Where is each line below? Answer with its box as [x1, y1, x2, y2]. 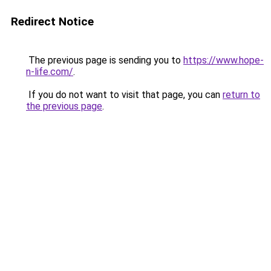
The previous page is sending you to [26, 54, 183, 66]
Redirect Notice [11, 15, 94, 28]
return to [223, 89, 260, 100]
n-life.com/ [26, 66, 73, 77]
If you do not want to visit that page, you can [26, 89, 223, 100]
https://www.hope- [183, 54, 264, 66]
